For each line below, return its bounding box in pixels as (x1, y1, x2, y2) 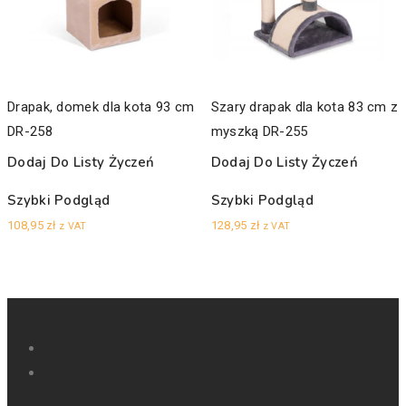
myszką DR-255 (210, 122, 308, 140)
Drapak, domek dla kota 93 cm (7, 98, 195, 115)
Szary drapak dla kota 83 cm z (210, 98, 399, 115)
